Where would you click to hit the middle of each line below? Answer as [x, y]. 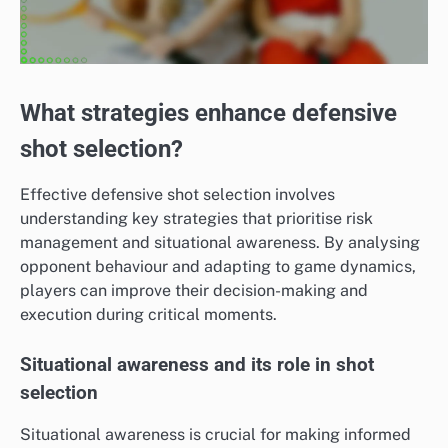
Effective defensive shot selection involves [177, 195]
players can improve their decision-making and [194, 291]
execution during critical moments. [148, 315]
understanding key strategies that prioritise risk [196, 219]
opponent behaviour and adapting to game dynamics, [218, 267]
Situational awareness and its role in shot [197, 365]
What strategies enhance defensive [208, 113]
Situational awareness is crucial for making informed [215, 435]
